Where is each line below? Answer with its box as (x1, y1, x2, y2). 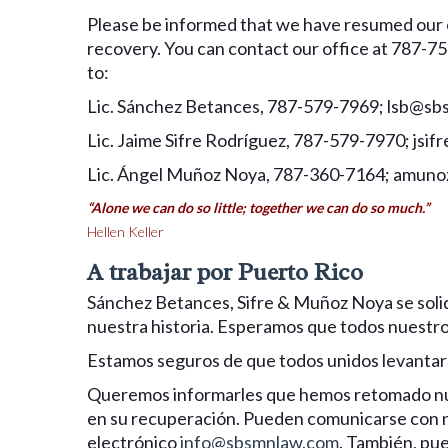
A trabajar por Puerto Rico (87, 256, 363, 287)
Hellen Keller (87, 222, 164, 240)
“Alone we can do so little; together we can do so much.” (87, 198, 429, 216)
